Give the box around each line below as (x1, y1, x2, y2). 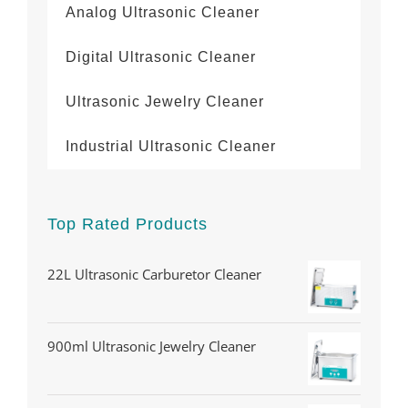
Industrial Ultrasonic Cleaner (66, 138, 276, 155)
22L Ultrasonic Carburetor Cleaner (47, 265, 261, 284)
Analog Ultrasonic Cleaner (66, 5, 260, 21)
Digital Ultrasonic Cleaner (66, 49, 256, 66)
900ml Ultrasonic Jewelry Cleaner (47, 337, 256, 356)
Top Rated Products (47, 215, 208, 234)
